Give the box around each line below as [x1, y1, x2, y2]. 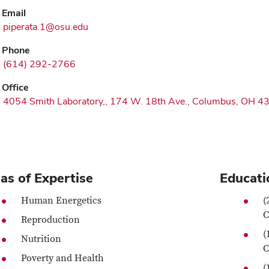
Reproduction [21, 214, 80, 226]
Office [2, 81, 29, 94]
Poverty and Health [21, 252, 104, 265]
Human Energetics [21, 195, 102, 207]
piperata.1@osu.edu [3, 20, 88, 34]
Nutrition [21, 233, 62, 246]
